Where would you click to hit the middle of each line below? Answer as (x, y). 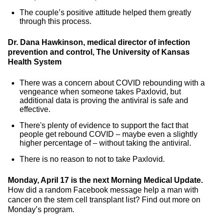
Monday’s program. (41, 209)
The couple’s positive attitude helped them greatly (105, 12)
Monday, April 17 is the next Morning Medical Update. (105, 180)
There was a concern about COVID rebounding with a (112, 83)
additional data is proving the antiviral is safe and (104, 100)
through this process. (55, 21)
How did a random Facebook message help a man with (103, 190)
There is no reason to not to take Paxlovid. (92, 159)
